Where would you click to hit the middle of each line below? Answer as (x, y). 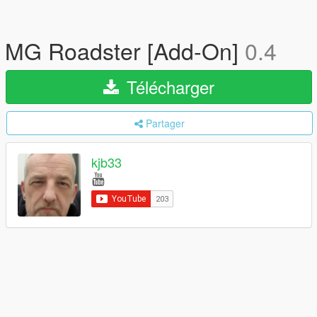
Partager (165, 123)
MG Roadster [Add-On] (125, 50)
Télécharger (168, 87)
